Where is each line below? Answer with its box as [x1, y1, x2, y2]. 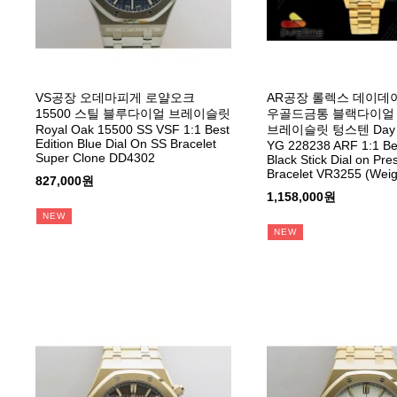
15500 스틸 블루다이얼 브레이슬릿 [35, 106, 230, 121]
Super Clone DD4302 [35, 151, 155, 166]
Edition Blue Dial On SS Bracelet [35, 136, 216, 152]
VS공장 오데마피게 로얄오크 [35, 90, 195, 105]
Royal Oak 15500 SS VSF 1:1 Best [35, 122, 230, 137]
